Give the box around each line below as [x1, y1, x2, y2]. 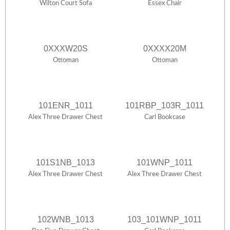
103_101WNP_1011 [127, 215, 202, 224]
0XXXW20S [43, 44, 88, 53]
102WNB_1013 [37, 215, 94, 224]
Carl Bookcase [144, 114, 185, 121]
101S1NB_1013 [36, 158, 95, 167]
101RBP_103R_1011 [125, 101, 204, 110]
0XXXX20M [143, 44, 186, 53]
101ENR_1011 [38, 101, 93, 110]
